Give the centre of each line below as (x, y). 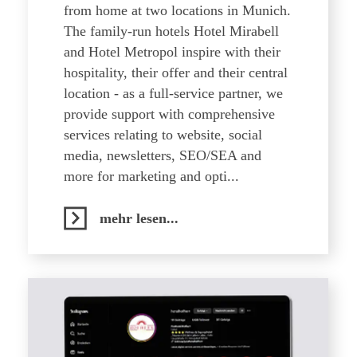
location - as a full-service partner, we (173, 93)
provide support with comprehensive (169, 114)
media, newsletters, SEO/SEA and (163, 155)
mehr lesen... (139, 218)
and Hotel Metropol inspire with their (172, 52)
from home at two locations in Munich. (177, 10)
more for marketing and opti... (151, 176)
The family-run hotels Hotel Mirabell (171, 31)
